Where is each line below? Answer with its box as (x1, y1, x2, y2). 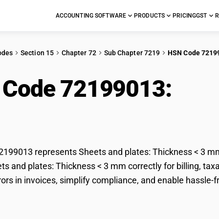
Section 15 (21, 49, 54, 57)
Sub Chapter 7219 (104, 49, 160, 57)
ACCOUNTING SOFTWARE (55, 12, 127, 19)
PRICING (173, 12, 197, 19)
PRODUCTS (134, 12, 165, 19)
